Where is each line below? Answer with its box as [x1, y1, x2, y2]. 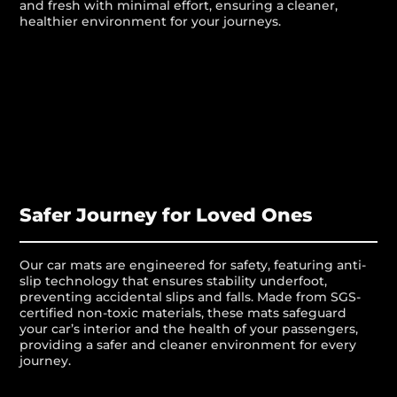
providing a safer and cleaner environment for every [19, 337, 357, 354]
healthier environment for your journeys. [19, 13, 282, 30]
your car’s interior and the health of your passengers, [19, 321, 359, 338]
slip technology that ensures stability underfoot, [19, 273, 328, 290]
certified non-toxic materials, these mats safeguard [19, 305, 347, 322]
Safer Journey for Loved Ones [19, 204, 313, 227]
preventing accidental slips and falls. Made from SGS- [19, 289, 362, 306]
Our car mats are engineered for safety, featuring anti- [19, 257, 367, 274]
